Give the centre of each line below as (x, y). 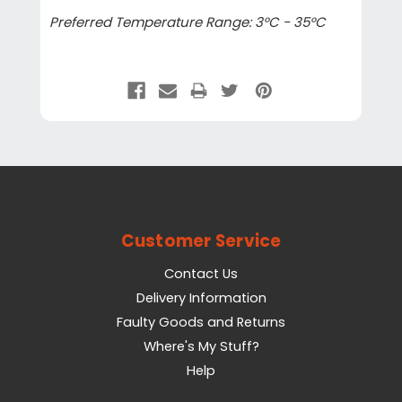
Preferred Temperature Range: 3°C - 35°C (187, 22)
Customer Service (201, 241)
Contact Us (201, 274)
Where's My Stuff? (201, 347)
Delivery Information (201, 298)
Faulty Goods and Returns (201, 323)
